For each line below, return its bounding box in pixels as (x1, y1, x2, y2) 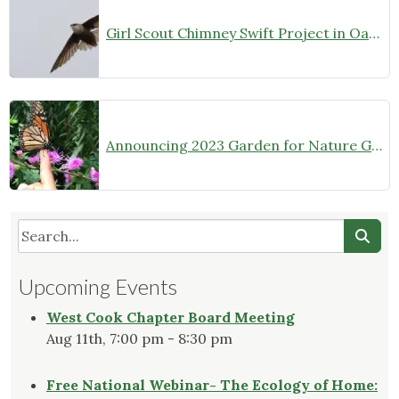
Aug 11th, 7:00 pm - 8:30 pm (46, 330, 232, 348)
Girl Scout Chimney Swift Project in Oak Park (369, 24, 379, 43)
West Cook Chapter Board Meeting (46, 308, 295, 327)
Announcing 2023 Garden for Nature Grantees (371, 136, 382, 155)
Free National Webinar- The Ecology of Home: (46, 376, 378, 395)
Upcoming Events (18, 273, 177, 300)
